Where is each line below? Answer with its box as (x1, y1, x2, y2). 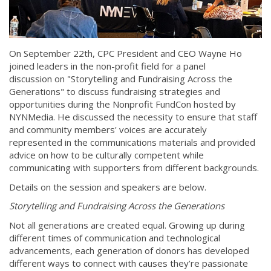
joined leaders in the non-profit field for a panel (9, 60, 206, 73)
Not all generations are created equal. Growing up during (9, 218, 245, 231)
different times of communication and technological (9, 231, 220, 244)
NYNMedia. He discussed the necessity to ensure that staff (9, 111, 257, 123)
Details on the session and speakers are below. (9, 180, 209, 193)
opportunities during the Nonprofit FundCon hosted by (9, 98, 236, 111)
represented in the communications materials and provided (9, 136, 255, 149)
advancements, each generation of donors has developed (9, 244, 249, 256)
